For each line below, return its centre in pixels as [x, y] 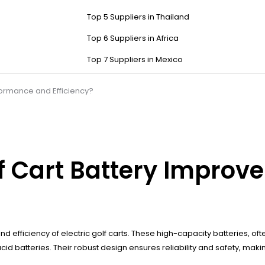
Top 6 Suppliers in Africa [133, 38]
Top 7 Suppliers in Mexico [135, 60]
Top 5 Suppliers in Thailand [138, 17]
